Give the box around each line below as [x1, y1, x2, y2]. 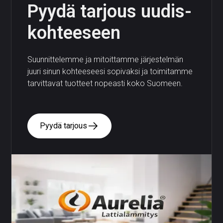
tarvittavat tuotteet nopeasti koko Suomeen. [27, 78, 183, 88]
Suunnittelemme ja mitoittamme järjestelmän [27, 54, 184, 64]
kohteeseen [27, 22, 121, 43]
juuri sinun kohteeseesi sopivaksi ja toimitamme [27, 66, 193, 76]
